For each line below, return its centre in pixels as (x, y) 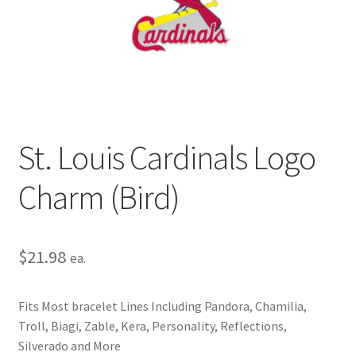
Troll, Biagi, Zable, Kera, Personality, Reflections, (152, 325)
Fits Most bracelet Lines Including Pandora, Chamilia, (162, 306)
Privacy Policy (55, 15)
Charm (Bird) (99, 197)
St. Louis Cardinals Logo (166, 157)
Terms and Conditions (77, 57)
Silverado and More (69, 345)
